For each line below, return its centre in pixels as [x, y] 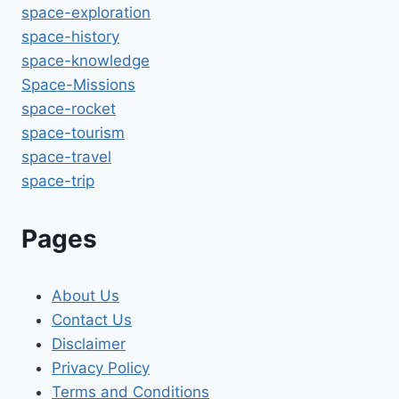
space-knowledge [85, 60]
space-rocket [69, 108]
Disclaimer [89, 343]
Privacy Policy [101, 367]
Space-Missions [78, 84]
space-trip [58, 180]
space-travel [66, 156]
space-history [70, 36]
